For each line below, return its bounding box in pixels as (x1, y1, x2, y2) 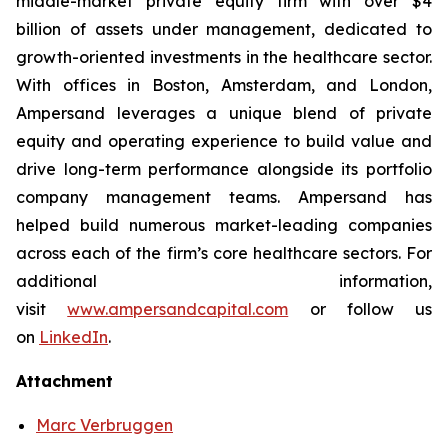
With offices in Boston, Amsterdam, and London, (16, 75, 432, 95)
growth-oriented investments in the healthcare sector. (16, 47, 432, 67)
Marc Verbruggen (36, 415, 173, 435)
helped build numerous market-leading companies (16, 215, 432, 235)
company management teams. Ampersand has (16, 187, 432, 207)
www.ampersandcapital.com (67, 299, 289, 319)
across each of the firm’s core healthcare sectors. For (16, 243, 432, 263)
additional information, (16, 271, 432, 291)
